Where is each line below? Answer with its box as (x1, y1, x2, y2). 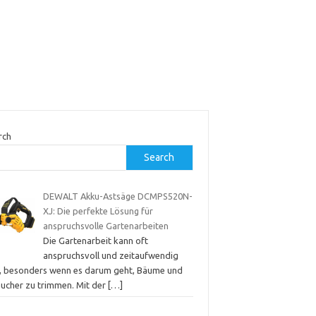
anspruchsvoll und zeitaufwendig (42, 250, 178, 260)
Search (144, 151, 175, 163)
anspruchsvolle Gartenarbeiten (42, 220, 169, 231)
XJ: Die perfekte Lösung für (42, 205, 153, 216)
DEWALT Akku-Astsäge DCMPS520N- (42, 190, 193, 201)
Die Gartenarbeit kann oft (42, 235, 148, 245)
